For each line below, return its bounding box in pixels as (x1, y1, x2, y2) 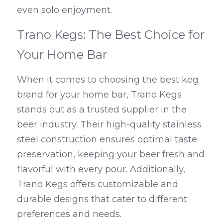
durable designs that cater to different (17, 194, 187, 205)
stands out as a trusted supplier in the (17, 104, 187, 115)
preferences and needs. (17, 209, 121, 220)
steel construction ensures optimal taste (17, 134, 197, 145)
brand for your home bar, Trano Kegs (17, 89, 182, 101)
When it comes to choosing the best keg (17, 74, 199, 86)
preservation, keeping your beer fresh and (17, 149, 205, 160)
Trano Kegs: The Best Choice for (17, 27, 205, 42)
